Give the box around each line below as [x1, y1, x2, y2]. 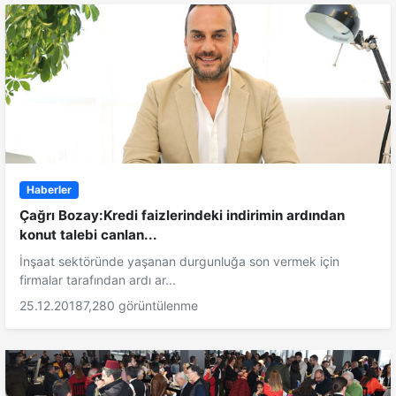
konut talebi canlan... [19, 226, 157, 244]
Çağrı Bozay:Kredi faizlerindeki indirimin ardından [19, 207, 345, 225]
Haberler [26, 183, 72, 197]
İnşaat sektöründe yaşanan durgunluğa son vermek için [19, 254, 339, 270]
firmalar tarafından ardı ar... [19, 272, 176, 288]
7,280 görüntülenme [83, 298, 198, 314]
